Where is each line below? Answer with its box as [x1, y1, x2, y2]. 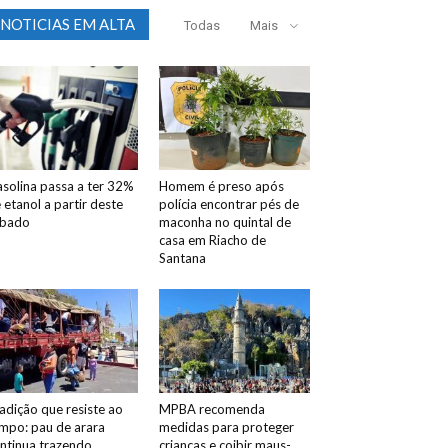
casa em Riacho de [158, 232, 266, 249]
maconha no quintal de [158, 214, 291, 231]
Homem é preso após [158, 178, 284, 195]
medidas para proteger [158, 419, 294, 436]
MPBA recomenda [158, 401, 265, 418]
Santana [158, 250, 206, 267]
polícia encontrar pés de [158, 196, 299, 213]
